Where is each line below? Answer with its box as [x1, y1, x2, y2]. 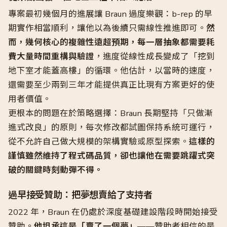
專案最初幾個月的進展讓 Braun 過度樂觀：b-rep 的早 [8, 8, 212, 20]
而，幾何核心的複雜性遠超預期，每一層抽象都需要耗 [8, 36, 215, 48]
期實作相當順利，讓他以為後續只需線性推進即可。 [8, 22, 206, 34]
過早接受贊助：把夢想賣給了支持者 [8, 189, 153, 201]
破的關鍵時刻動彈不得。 [8, 164, 103, 176]
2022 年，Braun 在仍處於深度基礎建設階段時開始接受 [8, 206, 218, 218]
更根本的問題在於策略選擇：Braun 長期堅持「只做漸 [8, 107, 213, 119]
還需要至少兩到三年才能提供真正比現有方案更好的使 [8, 79, 215, 91]
